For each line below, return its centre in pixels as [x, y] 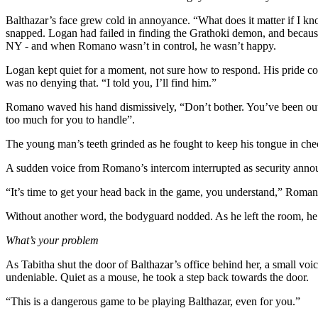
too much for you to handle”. [70, 119]
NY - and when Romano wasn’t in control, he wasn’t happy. [141, 45]
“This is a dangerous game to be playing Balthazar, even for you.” [153, 301]
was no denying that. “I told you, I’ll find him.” [111, 82]
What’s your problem [52, 240]
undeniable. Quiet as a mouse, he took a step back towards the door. [157, 277]
